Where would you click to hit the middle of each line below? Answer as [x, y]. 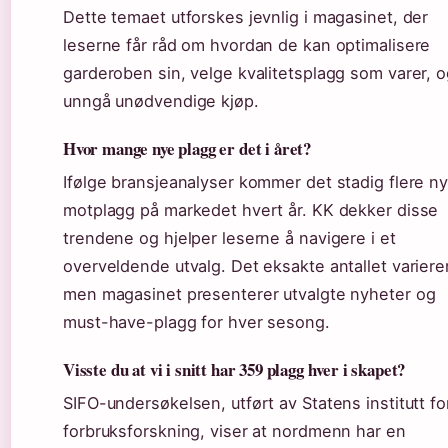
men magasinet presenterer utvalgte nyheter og [249, 294]
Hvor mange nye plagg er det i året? [187, 149]
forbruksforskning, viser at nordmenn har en [234, 431]
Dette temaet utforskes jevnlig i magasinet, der [246, 17]
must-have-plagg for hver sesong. [196, 322]
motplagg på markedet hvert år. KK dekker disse [251, 210]
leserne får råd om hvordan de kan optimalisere [247, 45]
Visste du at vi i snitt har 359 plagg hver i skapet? [234, 370]
